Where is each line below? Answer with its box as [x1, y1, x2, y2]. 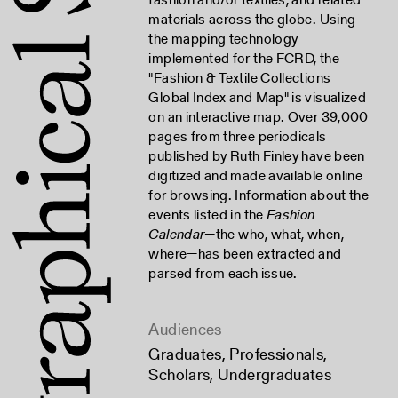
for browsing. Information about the [148, 185, 370, 206]
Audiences [148, 318, 222, 341]
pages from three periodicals [148, 126, 327, 147]
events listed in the [148, 204, 267, 226]
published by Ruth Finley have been [148, 146, 365, 167]
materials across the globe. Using [148, 9, 356, 30]
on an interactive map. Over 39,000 [148, 107, 369, 128]
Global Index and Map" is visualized [148, 87, 367, 108]
